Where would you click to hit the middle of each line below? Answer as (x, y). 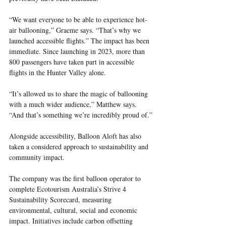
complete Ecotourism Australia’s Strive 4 (69, 189)
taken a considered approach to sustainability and (80, 146)
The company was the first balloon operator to (76, 178)
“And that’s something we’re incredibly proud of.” (81, 115)
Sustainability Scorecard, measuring (61, 199)
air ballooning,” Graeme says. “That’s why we (76, 30)
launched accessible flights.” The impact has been (80, 40)
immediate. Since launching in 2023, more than (78, 51)
